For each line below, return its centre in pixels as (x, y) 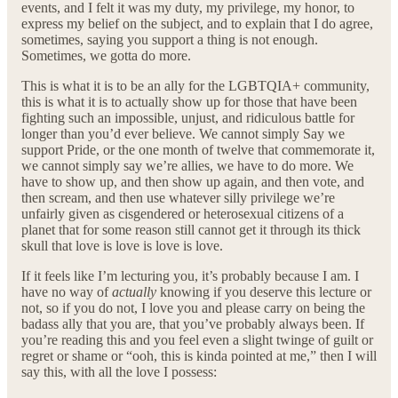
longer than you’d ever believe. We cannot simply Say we (183, 133)
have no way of (67, 291)
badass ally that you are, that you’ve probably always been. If (193, 323)
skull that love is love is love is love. (122, 245)
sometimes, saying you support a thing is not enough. (170, 39)
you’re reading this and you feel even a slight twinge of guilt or (197, 339)
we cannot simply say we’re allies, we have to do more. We (187, 165)
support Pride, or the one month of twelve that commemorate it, (198, 149)
